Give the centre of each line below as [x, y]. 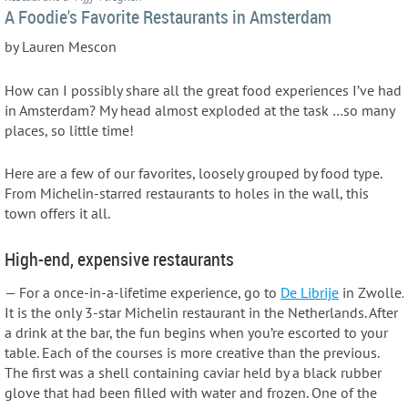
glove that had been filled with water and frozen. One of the [191, 392]
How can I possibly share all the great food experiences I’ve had [203, 90]
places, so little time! [69, 130]
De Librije [310, 292]
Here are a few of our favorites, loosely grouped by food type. [193, 173]
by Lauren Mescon [61, 46]
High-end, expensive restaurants [119, 259]
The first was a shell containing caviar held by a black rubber [193, 372]
